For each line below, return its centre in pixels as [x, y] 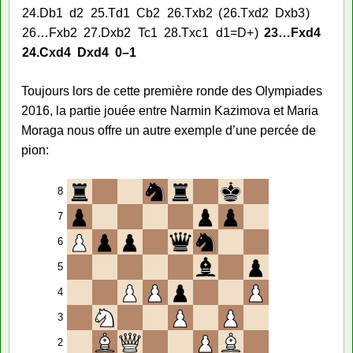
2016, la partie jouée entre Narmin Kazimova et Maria [170, 110]
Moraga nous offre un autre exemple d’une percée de [169, 130]
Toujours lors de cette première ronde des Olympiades [172, 91]
